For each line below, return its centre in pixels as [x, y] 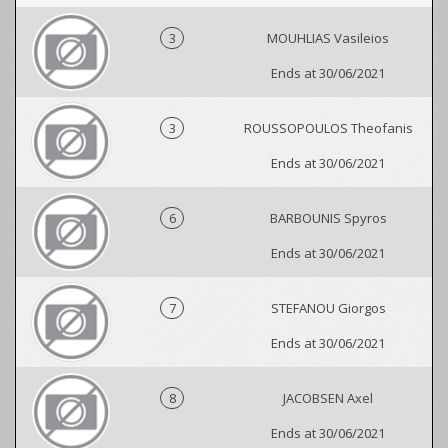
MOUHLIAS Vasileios [328, 38]
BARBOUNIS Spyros [328, 218]
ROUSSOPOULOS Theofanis [328, 128]
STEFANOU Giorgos [328, 308]
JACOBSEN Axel [328, 398]
